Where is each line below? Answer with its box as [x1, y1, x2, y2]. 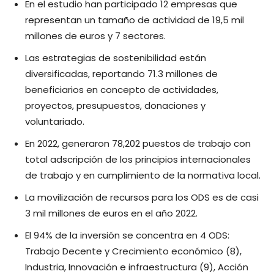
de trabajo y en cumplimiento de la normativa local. [25, 168, 261, 182]
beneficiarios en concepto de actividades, [25, 83, 218, 96]
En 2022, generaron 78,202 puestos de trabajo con [25, 136, 251, 150]
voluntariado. [25, 114, 84, 128]
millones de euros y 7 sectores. [25, 29, 166, 42]
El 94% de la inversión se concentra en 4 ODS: [25, 228, 229, 242]
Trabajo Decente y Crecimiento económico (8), [25, 244, 242, 257]
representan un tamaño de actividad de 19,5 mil [25, 13, 244, 26]
